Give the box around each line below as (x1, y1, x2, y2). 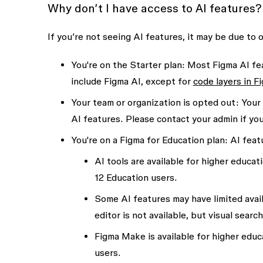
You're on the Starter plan (70, 59, 182, 70)
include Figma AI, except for (70, 76, 193, 86)
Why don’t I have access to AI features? (47, 2, 262, 15)
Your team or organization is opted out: (70, 97, 239, 107)
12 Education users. (94, 172, 177, 183)
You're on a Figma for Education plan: (70, 134, 228, 145)
